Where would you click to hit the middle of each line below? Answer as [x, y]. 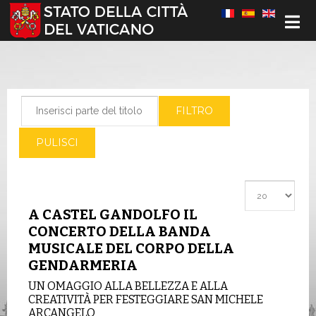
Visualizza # [272, 188]
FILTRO [194, 111]
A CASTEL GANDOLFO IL [113, 214]
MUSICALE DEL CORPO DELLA [131, 248]
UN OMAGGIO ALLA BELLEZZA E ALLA [128, 286]
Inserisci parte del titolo [74, 103]
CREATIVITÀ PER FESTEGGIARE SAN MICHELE [146, 299]
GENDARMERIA [83, 265]
